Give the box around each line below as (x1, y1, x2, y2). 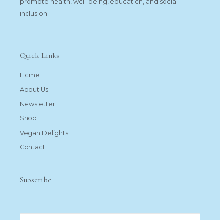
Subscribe (20, 174, 51, 185)
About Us (20, 85, 48, 93)
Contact (20, 143, 45, 151)
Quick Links (20, 51, 59, 61)
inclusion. (20, 9, 49, 17)
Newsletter (20, 100, 55, 108)
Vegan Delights (20, 129, 68, 137)
